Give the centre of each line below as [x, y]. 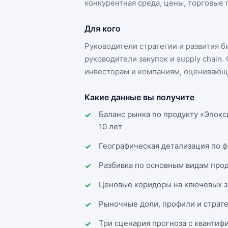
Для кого [103, 28]
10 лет [110, 126]
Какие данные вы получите [139, 97]
